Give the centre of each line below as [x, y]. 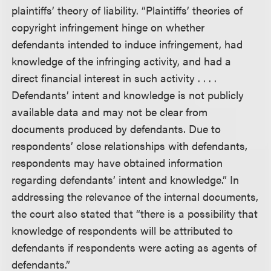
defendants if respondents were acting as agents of [134, 247]
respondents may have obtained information [117, 162]
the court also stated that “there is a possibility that [135, 213]
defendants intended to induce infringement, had [127, 44]
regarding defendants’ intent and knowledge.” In [126, 179]
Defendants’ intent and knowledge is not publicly [128, 94]
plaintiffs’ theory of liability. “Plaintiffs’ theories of [127, 10]
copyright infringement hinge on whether [108, 27]
